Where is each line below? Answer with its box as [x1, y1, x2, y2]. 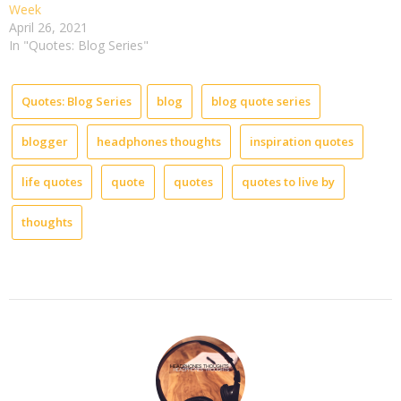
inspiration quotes [250, 133, 354, 150]
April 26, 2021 [9, 19, 88, 37]
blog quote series [211, 93, 311, 110]
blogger [21, 133, 68, 150]
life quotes [21, 174, 82, 191]
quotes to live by [242, 174, 335, 191]
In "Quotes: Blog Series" [9, 37, 149, 55]
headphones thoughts [97, 133, 221, 150]
